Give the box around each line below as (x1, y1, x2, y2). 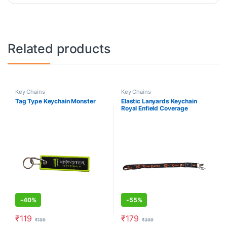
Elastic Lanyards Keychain (121, 97, 197, 105)
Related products (8, 41, 110, 57)
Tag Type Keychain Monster (15, 97, 96, 105)
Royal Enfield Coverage (121, 104, 188, 112)
